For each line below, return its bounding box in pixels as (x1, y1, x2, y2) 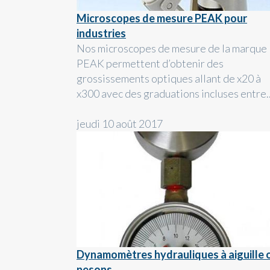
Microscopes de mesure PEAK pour (77, 11, 247, 25)
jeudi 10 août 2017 (77, 117, 163, 131)
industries (77, 27, 126, 40)
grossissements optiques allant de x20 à (77, 72, 261, 86)
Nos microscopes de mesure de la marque (77, 42, 267, 55)
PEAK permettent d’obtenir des (77, 57, 224, 71)
